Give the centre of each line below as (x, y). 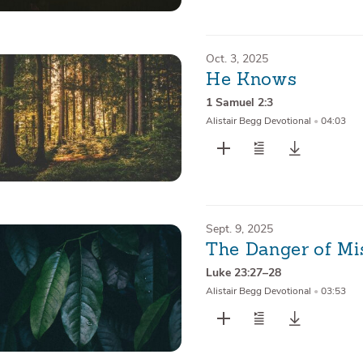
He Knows (251, 81)
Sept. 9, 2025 (239, 229)
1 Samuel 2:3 (239, 103)
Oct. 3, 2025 (237, 59)
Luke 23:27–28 (243, 273)
